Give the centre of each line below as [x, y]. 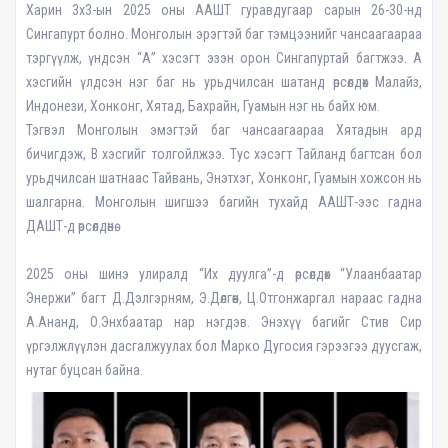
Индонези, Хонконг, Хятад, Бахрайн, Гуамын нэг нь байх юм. [203, 105]
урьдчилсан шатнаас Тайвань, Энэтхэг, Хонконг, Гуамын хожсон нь [224, 177]
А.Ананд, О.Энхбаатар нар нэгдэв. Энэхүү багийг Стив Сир [224, 321]
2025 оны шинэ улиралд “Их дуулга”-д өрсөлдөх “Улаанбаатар [224, 273]
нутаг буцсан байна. [86, 369]
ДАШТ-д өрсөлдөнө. [71, 225]
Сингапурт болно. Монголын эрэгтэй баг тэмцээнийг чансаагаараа [224, 33]
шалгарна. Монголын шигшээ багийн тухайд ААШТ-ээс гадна [224, 201]
